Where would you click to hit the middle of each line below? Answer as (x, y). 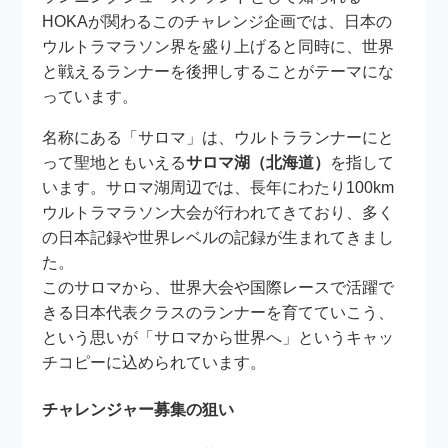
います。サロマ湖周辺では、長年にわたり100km (218, 188)
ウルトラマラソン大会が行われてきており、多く (218, 213)
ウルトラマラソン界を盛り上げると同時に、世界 (218, 47)
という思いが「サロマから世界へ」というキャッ (218, 338)
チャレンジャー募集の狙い (138, 409)
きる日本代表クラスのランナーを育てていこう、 (218, 313)
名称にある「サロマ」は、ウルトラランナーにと (218, 138)
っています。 (90, 97)
